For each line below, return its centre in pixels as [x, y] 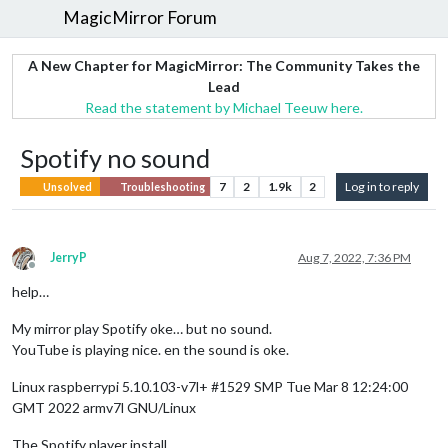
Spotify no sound [115, 157]
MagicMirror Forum [140, 18]
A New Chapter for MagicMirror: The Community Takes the [224, 65]
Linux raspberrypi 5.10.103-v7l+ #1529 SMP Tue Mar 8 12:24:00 [210, 386]
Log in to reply [382, 186]
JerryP [68, 257]
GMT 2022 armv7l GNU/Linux [104, 407]
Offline [50, 272]
